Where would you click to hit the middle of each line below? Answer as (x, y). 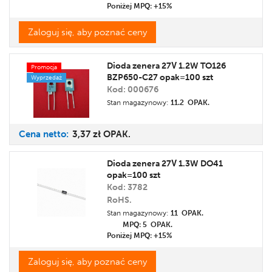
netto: (57, 134)
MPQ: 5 (136, 224)
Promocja (44, 67)
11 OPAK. (187, 213)
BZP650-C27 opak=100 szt (160, 77)
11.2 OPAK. (190, 103)
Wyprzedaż (46, 78)
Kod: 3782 (127, 187)
